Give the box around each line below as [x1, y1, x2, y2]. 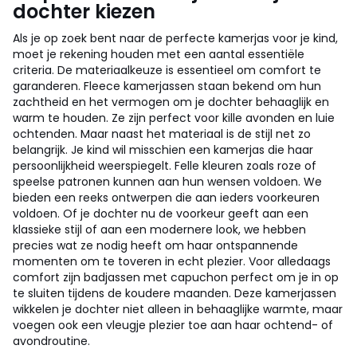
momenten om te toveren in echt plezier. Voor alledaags [13, 253, 331, 269]
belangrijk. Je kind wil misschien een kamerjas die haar [13, 142, 313, 158]
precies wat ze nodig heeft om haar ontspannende [13, 237, 298, 253]
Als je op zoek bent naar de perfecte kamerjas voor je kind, [13, 30, 338, 46]
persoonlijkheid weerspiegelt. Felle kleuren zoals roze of [13, 158, 316, 174]
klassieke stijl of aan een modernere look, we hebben [13, 222, 306, 237]
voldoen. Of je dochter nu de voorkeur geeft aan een [13, 206, 308, 222]
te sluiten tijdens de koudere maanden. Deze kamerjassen [13, 285, 336, 301]
